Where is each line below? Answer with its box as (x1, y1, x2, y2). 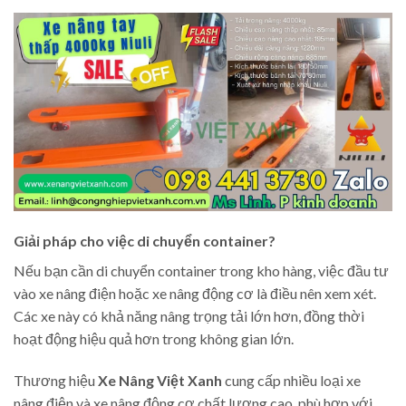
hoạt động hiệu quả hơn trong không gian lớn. (14, 330, 294, 348)
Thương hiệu (14, 372, 98, 390)
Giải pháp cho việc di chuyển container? (14, 232, 275, 250)
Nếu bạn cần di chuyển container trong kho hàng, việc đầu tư (14, 262, 389, 280)
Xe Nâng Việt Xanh (98, 372, 222, 390)
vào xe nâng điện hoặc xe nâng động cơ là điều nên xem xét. (14, 285, 376, 303)
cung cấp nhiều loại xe (222, 372, 361, 390)
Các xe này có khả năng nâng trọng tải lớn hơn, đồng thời (14, 307, 364, 325)
